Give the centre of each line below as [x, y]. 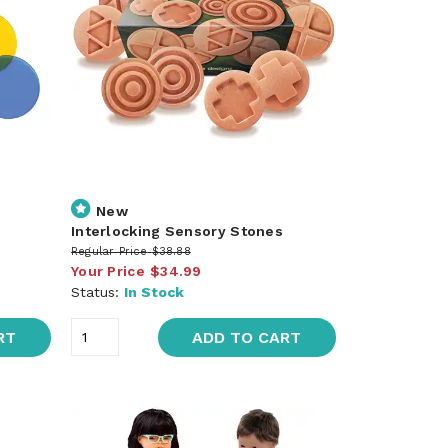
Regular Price [109, 251]
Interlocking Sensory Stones [177, 230]
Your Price [107, 270]
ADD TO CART [247, 337]
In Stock [153, 291]
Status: [97, 291]
